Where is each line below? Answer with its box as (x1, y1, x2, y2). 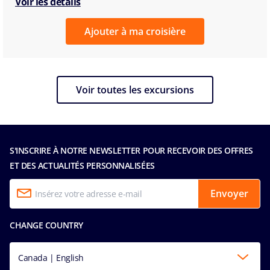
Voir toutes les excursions (76, 83, 194, 96)
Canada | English (18, 251, 84, 263)
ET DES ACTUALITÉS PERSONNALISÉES (10, 159, 155, 171)
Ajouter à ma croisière (84, 24, 186, 38)
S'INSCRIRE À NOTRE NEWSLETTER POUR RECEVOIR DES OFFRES (10, 144, 253, 156)
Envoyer (210, 187, 248, 201)
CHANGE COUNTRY (10, 219, 83, 231)
